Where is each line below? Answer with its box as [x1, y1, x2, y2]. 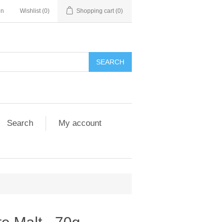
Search [6, 118, 33, 128]
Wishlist [20, 7, 41, 14]
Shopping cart [76, 7, 114, 14]
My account [58, 118, 102, 128]
